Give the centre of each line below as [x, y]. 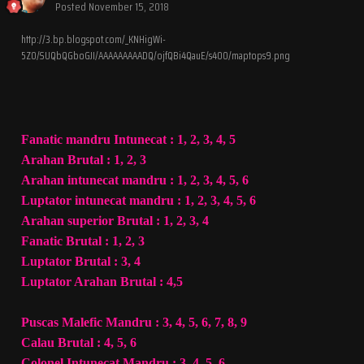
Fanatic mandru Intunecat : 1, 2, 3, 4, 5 [128, 139]
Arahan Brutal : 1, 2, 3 [84, 159]
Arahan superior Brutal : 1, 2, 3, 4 [115, 220]
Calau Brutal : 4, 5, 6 [80, 342]
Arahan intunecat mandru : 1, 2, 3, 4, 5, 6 [135, 180]
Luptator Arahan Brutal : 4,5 [102, 281]
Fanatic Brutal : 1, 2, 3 [83, 240]
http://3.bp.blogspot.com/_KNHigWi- [93, 39]
